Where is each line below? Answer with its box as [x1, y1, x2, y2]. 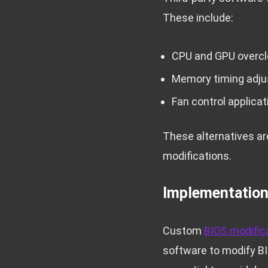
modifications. [163, 150, 232, 163]
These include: [163, 11, 233, 25]
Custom [163, 224, 204, 237]
